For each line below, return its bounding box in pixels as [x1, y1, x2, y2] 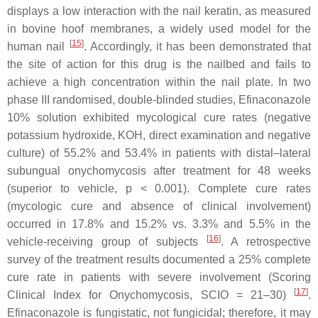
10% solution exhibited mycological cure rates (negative [7, 111, 311, 124]
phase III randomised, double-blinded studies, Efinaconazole [7, 94, 311, 106]
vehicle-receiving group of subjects [7, 236, 207, 248]
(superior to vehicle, [7, 182, 126, 194]
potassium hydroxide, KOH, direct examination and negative [7, 129, 311, 141]
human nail [7, 40, 70, 53]
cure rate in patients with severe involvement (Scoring [7, 271, 311, 283]
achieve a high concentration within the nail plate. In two [7, 76, 311, 88]
